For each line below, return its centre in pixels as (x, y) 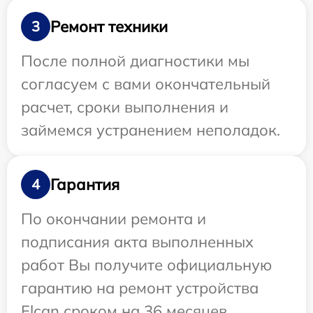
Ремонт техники (109, 26)
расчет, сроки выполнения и (125, 107)
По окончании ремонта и (114, 219)
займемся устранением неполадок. (151, 130)
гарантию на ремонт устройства (140, 288)
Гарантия (85, 184)
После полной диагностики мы (135, 61)
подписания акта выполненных (137, 242)
